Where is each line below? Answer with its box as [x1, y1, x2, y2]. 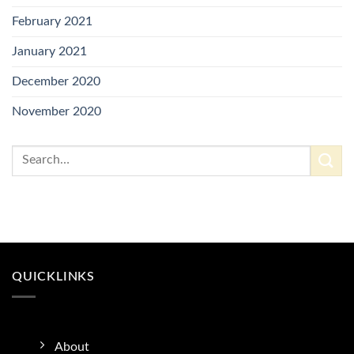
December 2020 [12, 74, 100, 88]
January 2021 [12, 44, 87, 58]
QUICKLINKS [12, 269, 95, 283]
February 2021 [12, 14, 92, 28]
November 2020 [12, 104, 101, 118]
